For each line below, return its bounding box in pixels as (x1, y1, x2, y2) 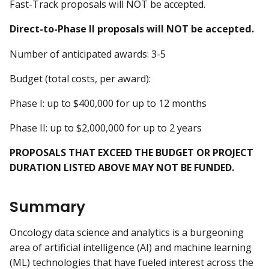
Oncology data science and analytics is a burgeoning (10, 225, 244, 239)
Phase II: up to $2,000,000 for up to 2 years (10, 121, 202, 135)
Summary (10, 196, 85, 217)
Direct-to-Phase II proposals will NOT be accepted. (10, 22, 254, 36)
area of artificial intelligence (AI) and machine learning (10, 240, 252, 254)
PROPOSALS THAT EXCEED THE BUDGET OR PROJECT (10, 146, 253, 160)
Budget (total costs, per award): (10, 71, 151, 85)
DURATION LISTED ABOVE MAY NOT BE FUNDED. (10, 161, 234, 175)
